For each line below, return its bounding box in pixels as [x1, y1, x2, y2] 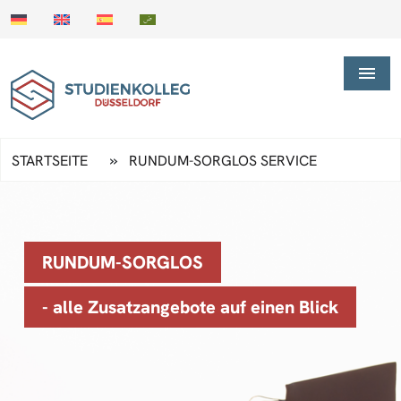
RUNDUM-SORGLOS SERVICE [129, 150, 317, 170]
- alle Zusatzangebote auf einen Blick [42, 294, 338, 319]
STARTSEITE [12, 150, 88, 170]
